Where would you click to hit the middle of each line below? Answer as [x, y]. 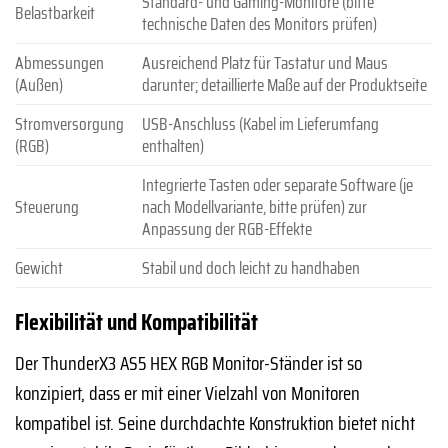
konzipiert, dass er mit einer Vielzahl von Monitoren [187, 393]
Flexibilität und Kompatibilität [136, 321]
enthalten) [172, 146]
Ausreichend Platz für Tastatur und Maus [264, 63]
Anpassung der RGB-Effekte [226, 229]
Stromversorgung [69, 124]
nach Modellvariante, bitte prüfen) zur [254, 207]
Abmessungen [59, 63]
